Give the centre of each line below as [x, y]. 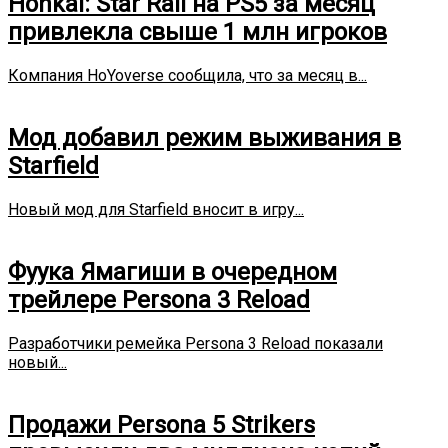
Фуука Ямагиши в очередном [172, 271]
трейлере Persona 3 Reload [159, 299]
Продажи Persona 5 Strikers [161, 424]
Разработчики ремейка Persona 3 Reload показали [195, 343]
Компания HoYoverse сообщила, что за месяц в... [187, 76]
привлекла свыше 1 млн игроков [197, 32]
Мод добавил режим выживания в [204, 137]
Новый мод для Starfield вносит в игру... [156, 209]
